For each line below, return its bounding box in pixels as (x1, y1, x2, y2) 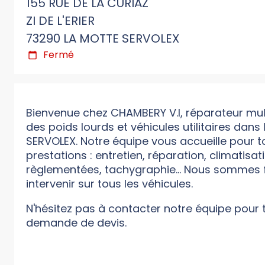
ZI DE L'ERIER (26, 12, 95, 30)
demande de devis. (26, 215, 127, 231)
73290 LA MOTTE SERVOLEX (26, 30, 179, 47)
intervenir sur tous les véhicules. (26, 176, 193, 192)
